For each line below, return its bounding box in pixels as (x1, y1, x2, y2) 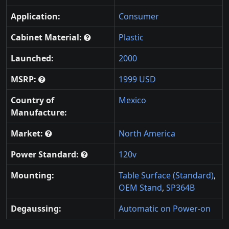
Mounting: (11, 170, 54, 181)
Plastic (119, 32, 144, 43)
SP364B (166, 182, 195, 194)
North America (119, 128, 175, 140)
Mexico (119, 95, 146, 106)
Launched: (11, 53, 54, 64)
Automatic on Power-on (119, 203, 211, 215)
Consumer (119, 11, 159, 22)
